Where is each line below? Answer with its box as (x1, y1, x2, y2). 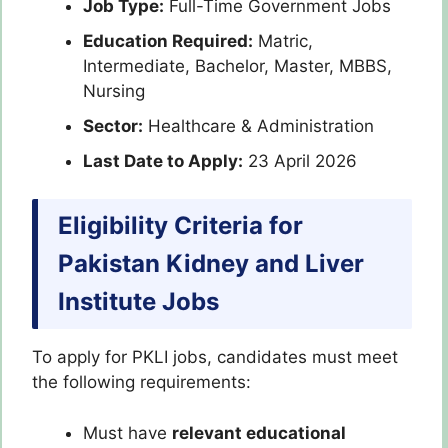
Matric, (253, 30, 313, 51)
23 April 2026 (243, 150, 357, 171)
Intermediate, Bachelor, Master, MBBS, (83, 55, 392, 76)
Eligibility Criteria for (58, 211, 303, 241)
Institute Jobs (58, 287, 219, 317)
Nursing (83, 80, 145, 101)
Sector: (83, 115, 143, 136)
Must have (83, 422, 172, 443)
